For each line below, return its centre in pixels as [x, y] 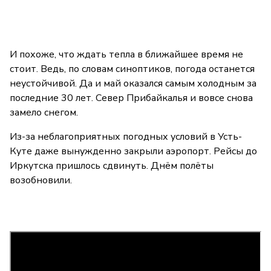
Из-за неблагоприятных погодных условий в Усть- [126, 137]
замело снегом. [45, 113]
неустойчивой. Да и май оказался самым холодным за [133, 84]
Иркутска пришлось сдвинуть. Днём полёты [112, 166]
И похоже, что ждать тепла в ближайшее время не [126, 55]
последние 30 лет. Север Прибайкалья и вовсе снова [131, 98]
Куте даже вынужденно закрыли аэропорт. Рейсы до [133, 152]
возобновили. [41, 181]
